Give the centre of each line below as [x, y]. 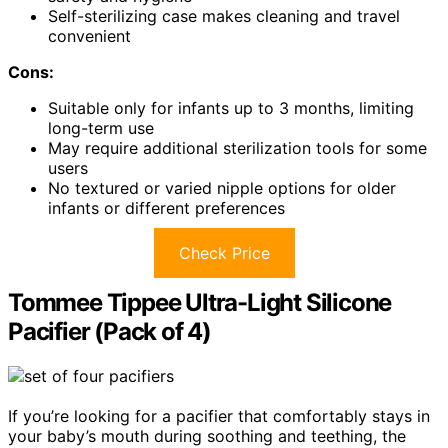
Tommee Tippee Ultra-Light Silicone [200, 302]
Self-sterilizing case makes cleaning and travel [224, 15]
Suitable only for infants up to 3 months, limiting [231, 107]
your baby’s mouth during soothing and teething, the [207, 435]
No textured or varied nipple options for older [222, 187]
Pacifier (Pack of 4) [110, 331]
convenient [89, 35]
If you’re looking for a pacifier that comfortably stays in [219, 415]
